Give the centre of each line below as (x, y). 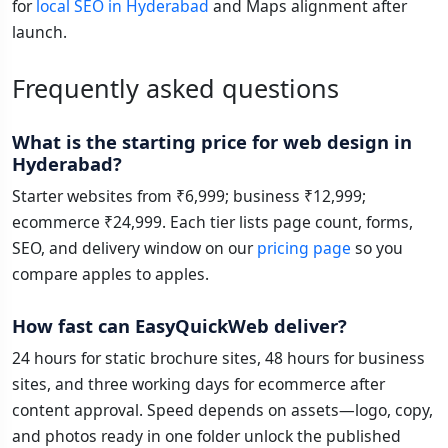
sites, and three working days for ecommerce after (198, 384)
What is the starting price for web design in (212, 142)
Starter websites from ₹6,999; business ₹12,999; (189, 196)
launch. (39, 32)
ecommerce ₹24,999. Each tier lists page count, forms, (212, 222)
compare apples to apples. (110, 274)
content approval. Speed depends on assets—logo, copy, (222, 410)
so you (377, 248)
